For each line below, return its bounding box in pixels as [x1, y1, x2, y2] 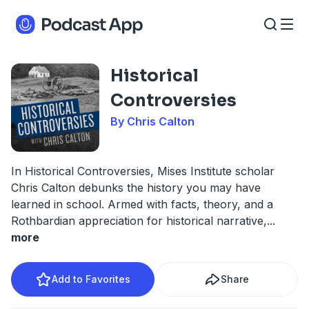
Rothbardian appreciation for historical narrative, [11, 214, 267, 228]
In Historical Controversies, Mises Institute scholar [11, 164, 275, 178]
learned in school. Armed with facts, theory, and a [11, 197, 273, 211]
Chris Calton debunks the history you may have [11, 181, 261, 195]
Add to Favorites [52, 273, 130, 285]
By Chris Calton [110, 114, 195, 128]
